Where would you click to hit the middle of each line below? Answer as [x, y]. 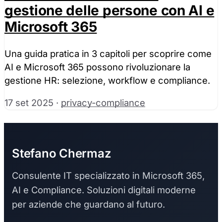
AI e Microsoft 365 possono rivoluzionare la [97, 67]
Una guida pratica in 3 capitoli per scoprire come [108, 53]
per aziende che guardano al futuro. [88, 204]
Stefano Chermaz [62, 153]
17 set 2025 [29, 102]
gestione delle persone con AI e [110, 11]
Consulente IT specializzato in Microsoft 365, [108, 175]
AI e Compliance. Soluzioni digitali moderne [104, 190]
